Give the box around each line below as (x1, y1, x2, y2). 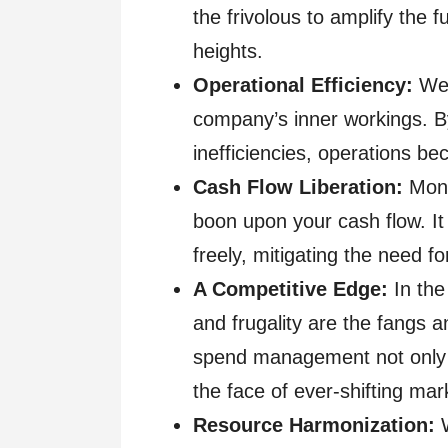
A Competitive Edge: (193, 278, 388, 301)
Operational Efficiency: (193, 74, 419, 97)
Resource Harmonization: (193, 414, 441, 437)
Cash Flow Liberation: (193, 176, 409, 199)
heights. (193, 40, 263, 63)
